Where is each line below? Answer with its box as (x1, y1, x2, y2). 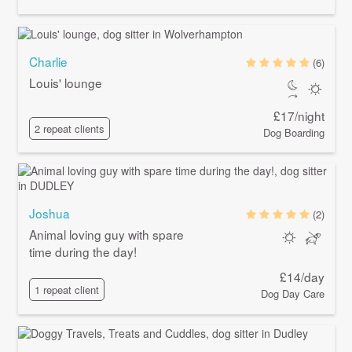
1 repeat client (34, 281, 99, 297)
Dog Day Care (261, 285, 325, 301)
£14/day (280, 267, 325, 285)
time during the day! (28, 243, 137, 261)
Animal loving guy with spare (28, 225, 184, 244)
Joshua (28, 204, 70, 222)
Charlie (28, 52, 68, 70)
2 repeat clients (34, 120, 104, 136)
